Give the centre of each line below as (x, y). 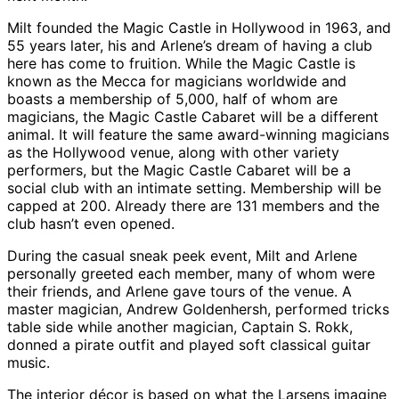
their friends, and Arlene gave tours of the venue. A (179, 292)
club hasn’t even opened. (91, 224)
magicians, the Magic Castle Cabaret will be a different (193, 117)
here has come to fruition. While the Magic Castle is (181, 64)
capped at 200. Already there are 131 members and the (193, 206)
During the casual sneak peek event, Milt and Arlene (182, 256)
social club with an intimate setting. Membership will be (194, 188)
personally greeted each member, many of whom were (191, 274)
